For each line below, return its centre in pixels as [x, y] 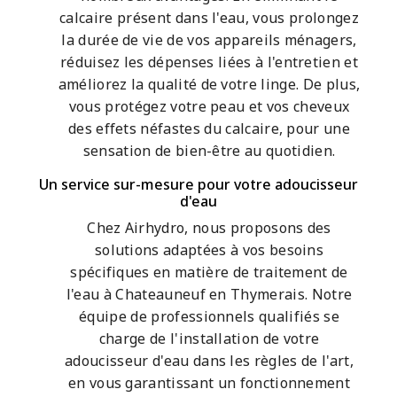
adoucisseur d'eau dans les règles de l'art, [209, 361]
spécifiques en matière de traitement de [209, 272]
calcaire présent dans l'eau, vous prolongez [209, 18]
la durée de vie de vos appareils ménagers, [209, 40]
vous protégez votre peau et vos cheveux [209, 107]
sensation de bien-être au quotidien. [209, 151]
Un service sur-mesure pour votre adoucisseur [198, 185]
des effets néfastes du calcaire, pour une [209, 129]
